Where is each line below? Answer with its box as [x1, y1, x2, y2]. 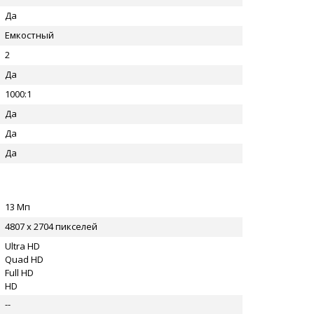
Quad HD [5, 253, 43, 266]
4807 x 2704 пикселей [5, 220, 97, 233]
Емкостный [5, 29, 54, 41]
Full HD [5, 266, 34, 279]
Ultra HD [5, 240, 40, 252]
